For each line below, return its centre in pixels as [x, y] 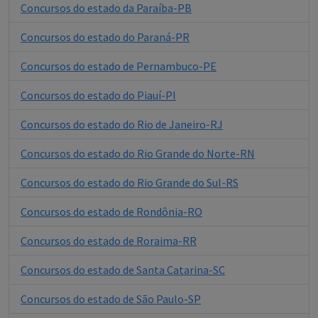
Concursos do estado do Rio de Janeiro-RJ [122, 125]
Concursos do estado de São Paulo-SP [111, 299]
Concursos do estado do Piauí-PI [98, 95]
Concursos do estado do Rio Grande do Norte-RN [138, 154]
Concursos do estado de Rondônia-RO [111, 212]
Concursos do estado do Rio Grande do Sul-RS [130, 183]
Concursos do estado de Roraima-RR [109, 241]
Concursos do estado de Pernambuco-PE [119, 66]
